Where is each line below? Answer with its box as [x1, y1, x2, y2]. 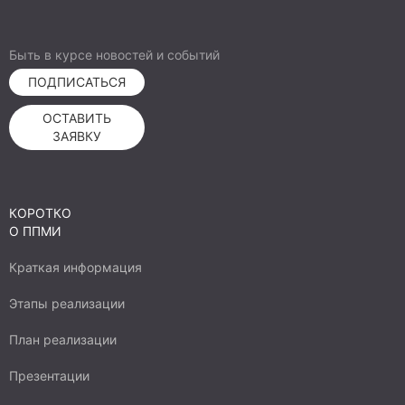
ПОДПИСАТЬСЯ [28, 74, 126, 89]
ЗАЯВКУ [52, 128, 101, 144]
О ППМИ [9, 223, 61, 239]
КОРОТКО [9, 205, 71, 221]
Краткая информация [9, 259, 142, 275]
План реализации [9, 332, 117, 347]
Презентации [9, 368, 89, 383]
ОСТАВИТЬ [42, 110, 111, 126]
